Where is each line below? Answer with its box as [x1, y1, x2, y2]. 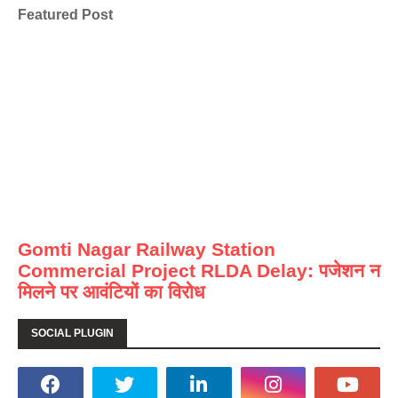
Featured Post [18, 5, 113, 22]
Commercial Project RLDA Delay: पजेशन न [18, 260, 380, 282]
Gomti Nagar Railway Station [18, 239, 275, 260]
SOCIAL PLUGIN [31, 327, 114, 340]
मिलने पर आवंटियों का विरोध [18, 282, 204, 303]
